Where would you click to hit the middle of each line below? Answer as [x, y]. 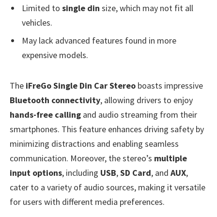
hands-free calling [45, 114]
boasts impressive [169, 85]
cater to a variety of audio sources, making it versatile [108, 187]
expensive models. [55, 55]
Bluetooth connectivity [55, 100]
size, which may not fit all [147, 8]
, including [81, 172]
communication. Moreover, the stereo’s [82, 158]
